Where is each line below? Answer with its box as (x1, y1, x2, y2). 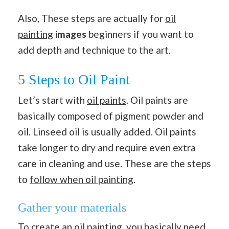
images (55, 28, 88, 40)
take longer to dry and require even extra (18, 141, 196, 153)
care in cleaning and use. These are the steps (18, 157, 211, 169)
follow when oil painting (30, 173, 133, 185)
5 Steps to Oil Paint (18, 71, 130, 87)
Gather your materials (18, 201, 126, 214)
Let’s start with (18, 94, 87, 106)
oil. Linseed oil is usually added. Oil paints (18, 125, 196, 138)
